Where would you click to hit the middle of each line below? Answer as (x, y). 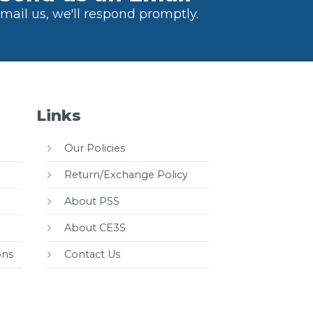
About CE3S (95, 227)
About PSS (92, 201)
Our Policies (95, 148)
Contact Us (93, 254)
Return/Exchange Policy (126, 174)
